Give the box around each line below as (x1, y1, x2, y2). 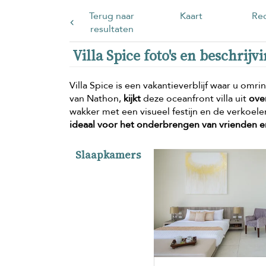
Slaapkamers (75, 147, 141, 162)
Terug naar (89, 9, 135, 23)
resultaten (90, 22, 134, 36)
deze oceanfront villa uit (141, 91, 249, 105)
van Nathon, (69, 91, 123, 105)
